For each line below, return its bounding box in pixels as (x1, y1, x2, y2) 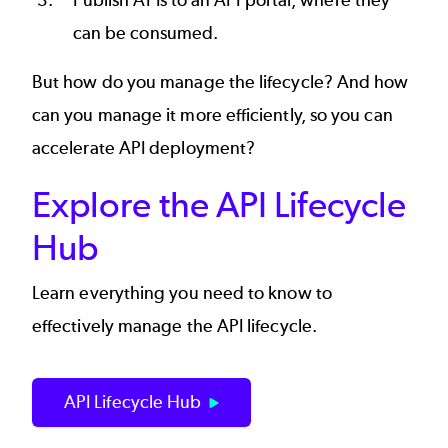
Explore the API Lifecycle (32, 183, 406, 227)
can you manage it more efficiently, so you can (32, 104, 393, 127)
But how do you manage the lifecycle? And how (32, 71, 409, 94)
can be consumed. (72, 22, 219, 45)
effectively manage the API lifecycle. (32, 315, 322, 338)
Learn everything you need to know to (32, 282, 332, 305)
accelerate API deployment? (32, 137, 256, 160)
